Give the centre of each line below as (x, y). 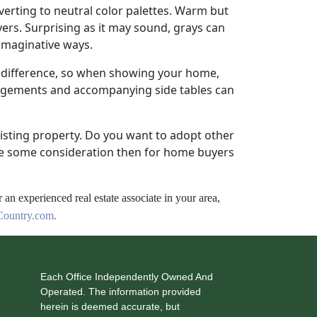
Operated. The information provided (120, 291)
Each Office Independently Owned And (126, 276)
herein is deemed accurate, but (110, 306)
